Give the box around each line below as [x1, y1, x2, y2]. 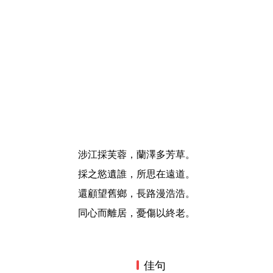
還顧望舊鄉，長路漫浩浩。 [78, 186, 195, 200]
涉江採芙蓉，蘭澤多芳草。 [78, 147, 195, 161]
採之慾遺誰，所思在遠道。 [78, 167, 195, 180]
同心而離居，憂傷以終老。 [78, 206, 195, 219]
